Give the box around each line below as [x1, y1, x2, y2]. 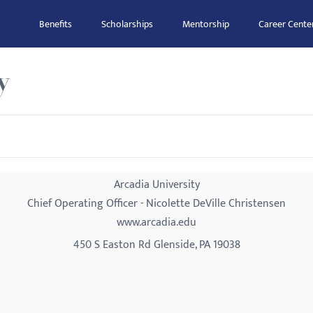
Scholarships [101, 16, 153, 32]
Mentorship [182, 16, 229, 32]
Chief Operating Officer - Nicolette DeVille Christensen [27, 194, 286, 213]
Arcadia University [113, 175, 200, 194]
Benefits [39, 16, 72, 32]
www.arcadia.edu [117, 213, 196, 232]
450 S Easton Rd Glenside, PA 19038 [73, 235, 240, 254]
